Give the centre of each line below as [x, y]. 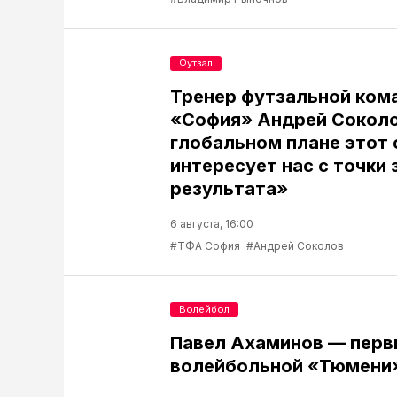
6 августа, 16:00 [212, 223]
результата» [229, 188]
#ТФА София [205, 245]
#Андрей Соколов [295, 245]
